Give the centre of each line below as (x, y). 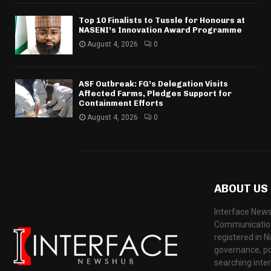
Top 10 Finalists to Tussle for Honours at (162, 21)
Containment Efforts (121, 103)
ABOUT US (241, 188)
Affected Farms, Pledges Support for (155, 93)
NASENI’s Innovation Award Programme (160, 30)
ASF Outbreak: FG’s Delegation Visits (153, 83)
